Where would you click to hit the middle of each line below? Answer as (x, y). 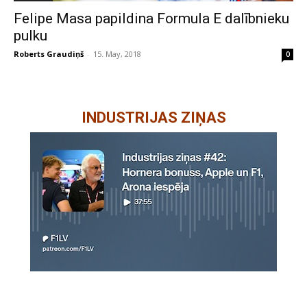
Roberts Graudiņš (49, 53)
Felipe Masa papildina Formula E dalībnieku (151, 18)
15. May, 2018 (117, 53)
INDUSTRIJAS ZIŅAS (153, 117)
